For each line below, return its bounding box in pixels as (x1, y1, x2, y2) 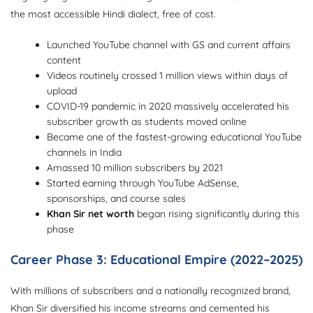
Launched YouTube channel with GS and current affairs (47, 38, 291, 52)
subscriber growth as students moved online (47, 115, 247, 129)
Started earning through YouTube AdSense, (47, 177, 240, 190)
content (47, 54, 82, 67)
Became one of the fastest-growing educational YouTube (47, 131, 303, 144)
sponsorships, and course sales (47, 192, 187, 205)
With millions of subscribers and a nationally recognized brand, (10, 284, 291, 298)
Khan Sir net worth (47, 208, 135, 221)
